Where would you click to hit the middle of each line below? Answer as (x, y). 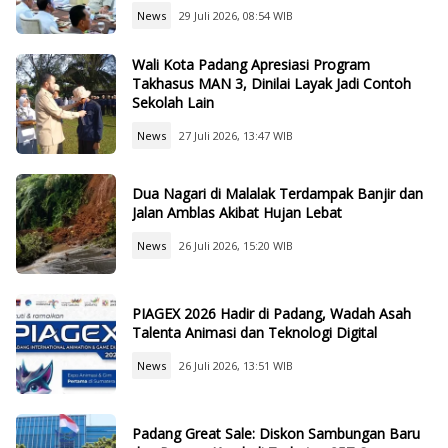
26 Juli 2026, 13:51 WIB (236, 366)
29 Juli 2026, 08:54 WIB (236, 15)
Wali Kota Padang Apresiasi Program (251, 64)
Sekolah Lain (173, 102)
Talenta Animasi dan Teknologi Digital (254, 333)
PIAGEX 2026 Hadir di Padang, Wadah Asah (271, 314)
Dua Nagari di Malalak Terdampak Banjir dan (277, 194)
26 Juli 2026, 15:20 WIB (236, 246)
